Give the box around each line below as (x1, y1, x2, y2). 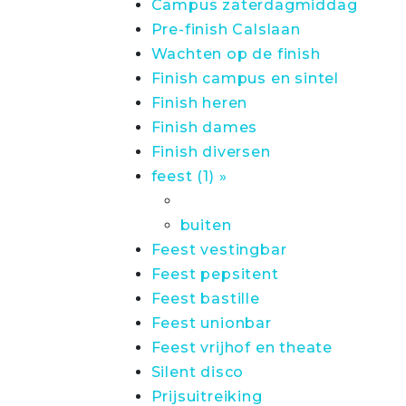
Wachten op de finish (150, 45, 321, 63)
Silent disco (150, 363, 245, 381)
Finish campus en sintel (150, 70, 339, 87)
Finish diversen (150, 143, 271, 160)
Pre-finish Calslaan (150, 21, 301, 38)
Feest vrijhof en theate (150, 339, 333, 356)
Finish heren (150, 94, 248, 111)
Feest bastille (150, 290, 260, 307)
